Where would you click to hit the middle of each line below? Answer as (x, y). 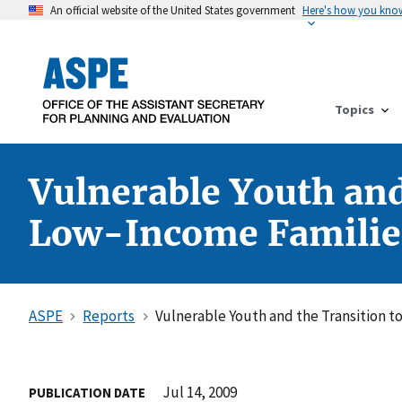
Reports (109, 315)
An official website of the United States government (173, 10)
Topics (355, 109)
